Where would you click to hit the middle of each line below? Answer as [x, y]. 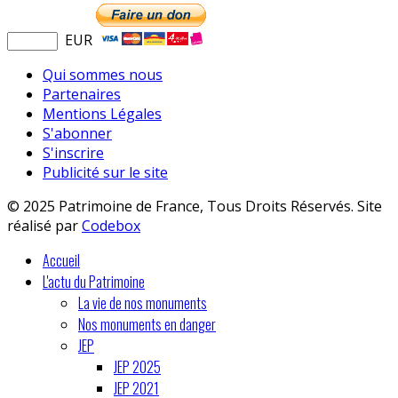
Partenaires [82, 94]
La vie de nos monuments [143, 302]
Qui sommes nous [103, 74]
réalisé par [44, 225]
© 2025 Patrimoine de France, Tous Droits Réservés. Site [195, 206]
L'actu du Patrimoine [94, 281]
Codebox [111, 225]
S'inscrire [73, 152]
